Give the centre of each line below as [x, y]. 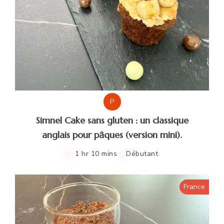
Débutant [142, 154]
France [194, 187]
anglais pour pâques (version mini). [112, 135]
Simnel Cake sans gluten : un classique [112, 120]
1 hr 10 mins [96, 154]
